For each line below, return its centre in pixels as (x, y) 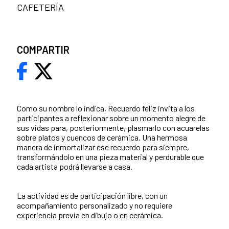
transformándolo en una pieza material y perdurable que (110, 157)
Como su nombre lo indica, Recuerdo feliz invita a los (106, 108)
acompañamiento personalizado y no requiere (95, 205)
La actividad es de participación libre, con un (92, 196)
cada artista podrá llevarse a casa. (75, 167)
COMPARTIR (43, 50)
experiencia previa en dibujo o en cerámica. (90, 215)
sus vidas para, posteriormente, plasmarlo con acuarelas (113, 128)
